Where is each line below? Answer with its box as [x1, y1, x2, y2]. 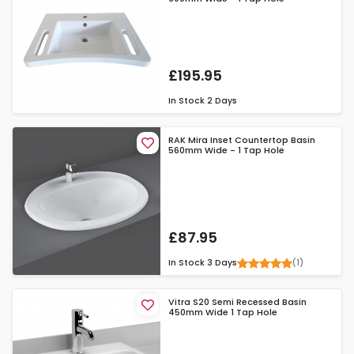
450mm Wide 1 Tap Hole [168, 306, 278, 319]
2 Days [207, 94, 238, 107]
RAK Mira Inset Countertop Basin [168, 133, 316, 146]
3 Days [207, 257, 238, 269]
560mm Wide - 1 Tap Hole [168, 143, 285, 156]
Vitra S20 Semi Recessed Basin [168, 296, 307, 309]
